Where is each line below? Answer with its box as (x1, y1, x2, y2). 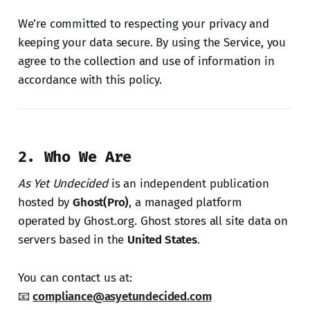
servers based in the (17, 232, 128, 247)
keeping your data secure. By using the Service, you (17, 35, 286, 50)
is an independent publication (107, 176, 269, 191)
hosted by (17, 194, 73, 210)
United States (127, 232, 197, 247)
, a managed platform (129, 194, 242, 210)
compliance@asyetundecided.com (33, 289, 212, 304)
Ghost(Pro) (73, 194, 129, 210)
